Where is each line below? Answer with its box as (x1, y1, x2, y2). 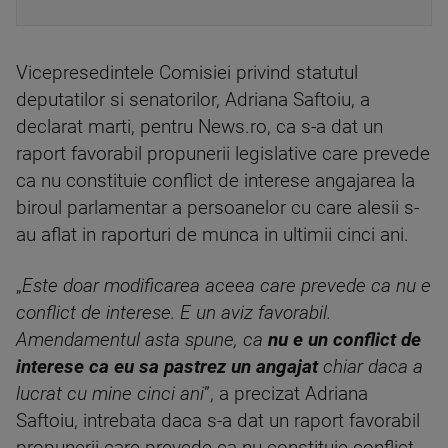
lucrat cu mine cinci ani (16, 383, 204, 405)
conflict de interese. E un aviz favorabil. (16, 302, 331, 324)
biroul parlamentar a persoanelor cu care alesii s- (16, 197, 419, 219)
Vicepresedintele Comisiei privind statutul (16, 62, 358, 84)
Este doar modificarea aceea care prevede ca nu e (22, 275, 431, 297)
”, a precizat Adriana (204, 383, 368, 405)
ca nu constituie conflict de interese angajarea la (16, 170, 415, 192)
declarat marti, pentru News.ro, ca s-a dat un (16, 116, 383, 138)
